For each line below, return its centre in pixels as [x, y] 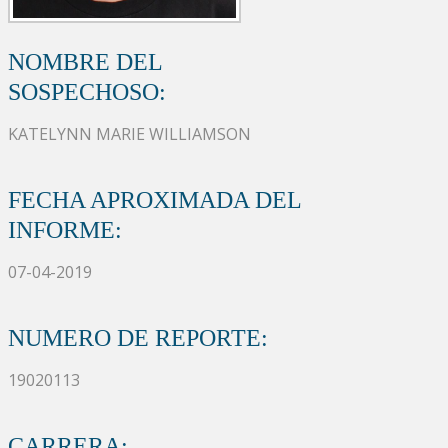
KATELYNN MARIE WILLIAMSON [129, 133]
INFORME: [65, 229]
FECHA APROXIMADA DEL [154, 199]
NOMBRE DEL [85, 61]
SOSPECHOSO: [87, 91]
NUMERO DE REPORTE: [138, 337]
